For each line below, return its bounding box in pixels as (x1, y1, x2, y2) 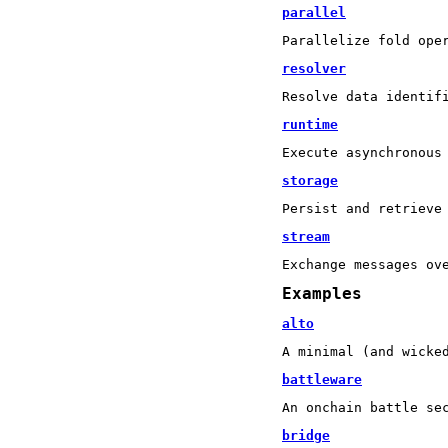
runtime (282, 116, 338, 132)
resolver (282, 60, 346, 76)
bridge (282, 427, 330, 443)
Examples (282, 284, 362, 303)
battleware (282, 371, 362, 387)
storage (282, 172, 338, 188)
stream (282, 228, 330, 244)
